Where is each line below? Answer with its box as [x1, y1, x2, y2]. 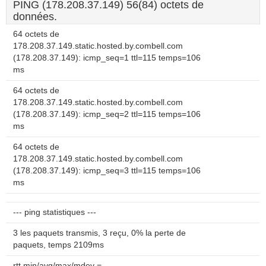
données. [13, 11, 57, 23]
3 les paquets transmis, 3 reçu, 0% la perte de [13, 229, 186, 237]
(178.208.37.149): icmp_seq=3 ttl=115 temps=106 [13, 166, 201, 175]
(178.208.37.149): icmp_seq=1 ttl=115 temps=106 [13, 53, 201, 62]
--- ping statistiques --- [13, 208, 96, 217]
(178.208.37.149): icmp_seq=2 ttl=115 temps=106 [13, 110, 201, 119]
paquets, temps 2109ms [13, 240, 104, 249]
